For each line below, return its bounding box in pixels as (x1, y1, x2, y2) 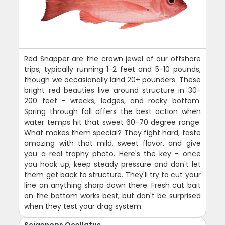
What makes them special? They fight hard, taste (24, 127, 201, 138)
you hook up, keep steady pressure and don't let (24, 159, 201, 169)
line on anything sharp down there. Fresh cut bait (24, 180, 201, 190)
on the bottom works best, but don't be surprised (24, 190, 201, 201)
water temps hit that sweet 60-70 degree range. (24, 117, 201, 127)
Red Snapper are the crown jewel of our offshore (24, 53, 201, 64)
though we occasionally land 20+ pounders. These (24, 74, 201, 85)
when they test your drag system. (24, 201, 143, 211)
